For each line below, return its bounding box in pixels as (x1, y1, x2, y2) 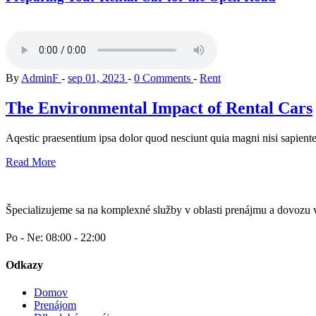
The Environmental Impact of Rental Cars (6, 98, 312, 117)
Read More (6, 155, 56, 168)
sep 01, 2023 (68, 71, 128, 84)
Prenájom (34, 299, 76, 312)
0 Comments (134, 71, 193, 84)
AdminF (21, 71, 61, 84)
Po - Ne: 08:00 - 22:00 (6, 231, 106, 243)
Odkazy (6, 259, 43, 272)
